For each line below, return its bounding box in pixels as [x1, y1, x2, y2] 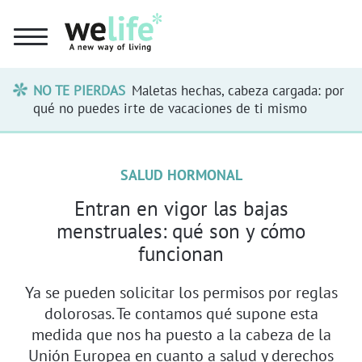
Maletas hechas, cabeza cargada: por [131, 81, 344, 99]
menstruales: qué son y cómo [57, 217, 305, 244]
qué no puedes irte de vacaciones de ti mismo [33, 99, 308, 117]
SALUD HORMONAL [120, 165, 242, 184]
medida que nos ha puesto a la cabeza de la [31, 323, 331, 344]
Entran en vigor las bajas [74, 195, 288, 221]
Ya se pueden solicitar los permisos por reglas [24, 281, 338, 302]
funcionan [138, 240, 224, 267]
